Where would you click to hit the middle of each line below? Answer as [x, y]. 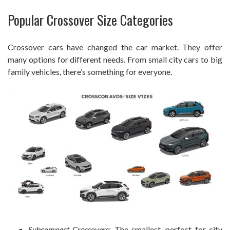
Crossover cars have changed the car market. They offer [115, 47]
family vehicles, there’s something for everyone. [90, 71]
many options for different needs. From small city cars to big [115, 59]
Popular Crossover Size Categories [90, 20]
